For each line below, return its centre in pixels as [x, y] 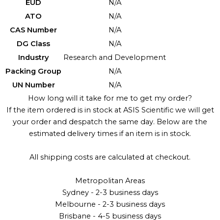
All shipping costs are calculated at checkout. [110, 157]
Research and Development [115, 58]
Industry [33, 58]
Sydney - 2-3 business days [110, 193]
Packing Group [33, 71]
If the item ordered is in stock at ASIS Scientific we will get [110, 110]
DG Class [33, 44]
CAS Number [33, 30]
